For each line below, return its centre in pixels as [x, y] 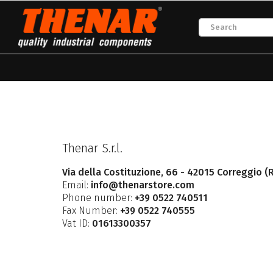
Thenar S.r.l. [92, 148]
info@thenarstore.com [143, 185]
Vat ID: [76, 224]
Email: [75, 185]
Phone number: [97, 198]
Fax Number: [90, 211]
